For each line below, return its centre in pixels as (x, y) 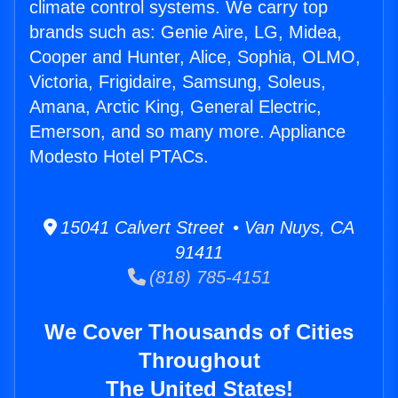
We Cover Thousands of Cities (199, 332)
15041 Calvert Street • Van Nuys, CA (206, 228)
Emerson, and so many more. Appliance (187, 132)
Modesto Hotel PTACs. (119, 157)
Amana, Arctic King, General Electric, (175, 107)
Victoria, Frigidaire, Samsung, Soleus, (178, 82)
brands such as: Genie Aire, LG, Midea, (186, 32)
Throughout (199, 361)
